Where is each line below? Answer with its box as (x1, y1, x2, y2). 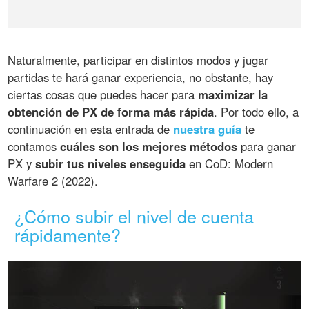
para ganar (237, 137, 297, 154)
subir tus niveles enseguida (35, 154, 186, 172)
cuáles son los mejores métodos (60, 137, 238, 154)
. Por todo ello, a (214, 103, 299, 120)
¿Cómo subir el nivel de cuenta (14, 203, 255, 228)
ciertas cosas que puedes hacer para (8, 86, 199, 103)
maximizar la (198, 86, 268, 103)
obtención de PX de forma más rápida (8, 103, 215, 120)
